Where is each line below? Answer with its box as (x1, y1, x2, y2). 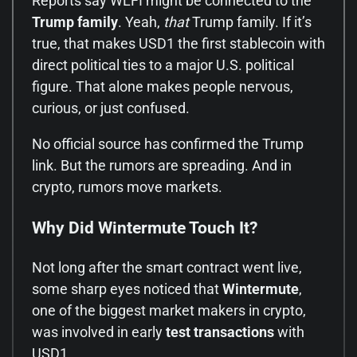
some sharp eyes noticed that (32, 280, 222, 297)
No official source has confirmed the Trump (32, 135, 304, 153)
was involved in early (32, 323, 166, 340)
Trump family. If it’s (189, 14, 312, 31)
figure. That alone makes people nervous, (32, 78, 293, 96)
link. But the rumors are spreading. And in (32, 157, 292, 175)
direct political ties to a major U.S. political (32, 57, 294, 74)
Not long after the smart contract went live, (32, 258, 302, 276)
